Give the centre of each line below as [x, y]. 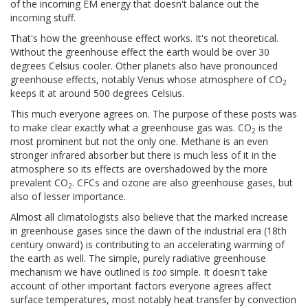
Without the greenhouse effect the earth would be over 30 [140, 52]
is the [269, 128]
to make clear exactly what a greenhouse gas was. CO [131, 128]
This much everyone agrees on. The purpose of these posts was [154, 114]
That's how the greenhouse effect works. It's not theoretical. [144, 38]
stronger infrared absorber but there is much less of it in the [143, 155]
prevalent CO [39, 183]
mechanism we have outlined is [81, 272]
